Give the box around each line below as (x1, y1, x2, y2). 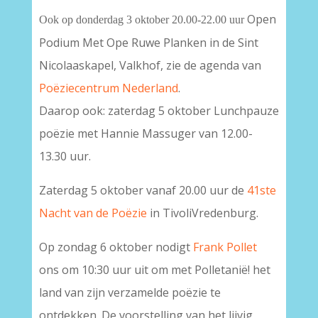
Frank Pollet (192, 239, 257, 255)
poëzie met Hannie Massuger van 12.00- (38, 126, 253, 141)
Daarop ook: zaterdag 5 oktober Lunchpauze (38, 103, 279, 119)
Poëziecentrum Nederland (38, 80, 178, 96)
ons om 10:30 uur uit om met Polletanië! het (38, 262, 270, 278)
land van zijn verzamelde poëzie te (38, 285, 221, 300)
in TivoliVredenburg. (146, 205, 258, 221)
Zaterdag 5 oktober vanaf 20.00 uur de (38, 182, 247, 198)
